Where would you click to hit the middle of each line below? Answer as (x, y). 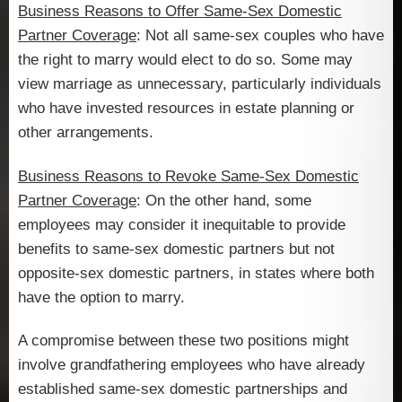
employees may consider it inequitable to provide (182, 224)
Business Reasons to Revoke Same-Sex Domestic (188, 176)
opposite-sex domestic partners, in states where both (196, 273)
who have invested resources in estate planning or (186, 109)
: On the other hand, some (224, 200)
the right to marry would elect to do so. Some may (185, 60)
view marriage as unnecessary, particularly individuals (200, 84)
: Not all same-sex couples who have (260, 36)
